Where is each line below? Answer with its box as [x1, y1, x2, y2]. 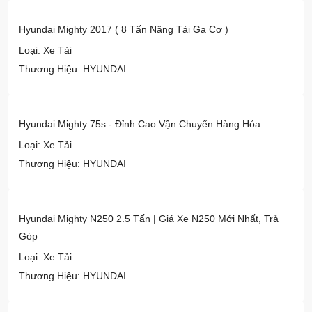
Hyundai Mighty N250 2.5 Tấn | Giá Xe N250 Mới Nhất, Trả [19, 213, 279, 225]
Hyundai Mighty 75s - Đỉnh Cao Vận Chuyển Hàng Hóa [19, 118, 260, 130]
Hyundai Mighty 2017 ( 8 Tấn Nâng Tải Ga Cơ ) [19, 24, 228, 36]
